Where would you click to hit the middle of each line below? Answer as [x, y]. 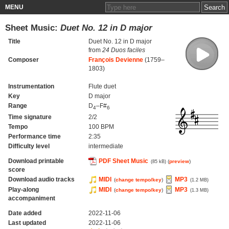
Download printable [36, 161]
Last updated [27, 223]
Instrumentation [31, 86]
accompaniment [31, 198]
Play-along [23, 189]
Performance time [34, 136]
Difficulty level [29, 146]
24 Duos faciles [123, 50]
